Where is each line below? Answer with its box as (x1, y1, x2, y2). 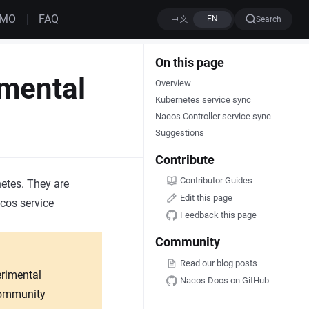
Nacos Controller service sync (154, 111, 271, 121)
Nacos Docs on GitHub (179, 275, 269, 286)
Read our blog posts (179, 257, 257, 268)
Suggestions (154, 128, 204, 138)
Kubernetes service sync (154, 94, 251, 105)
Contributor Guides (179, 175, 252, 186)
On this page (154, 55, 224, 70)
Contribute (154, 152, 215, 167)
